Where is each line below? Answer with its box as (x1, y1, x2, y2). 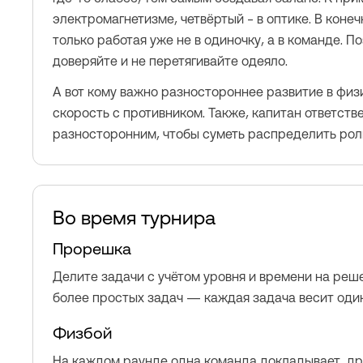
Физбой (53, 322, 112, 344)
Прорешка (53, 238, 131, 259)
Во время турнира (53, 205, 216, 230)
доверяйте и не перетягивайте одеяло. (53, 53, 288, 70)
